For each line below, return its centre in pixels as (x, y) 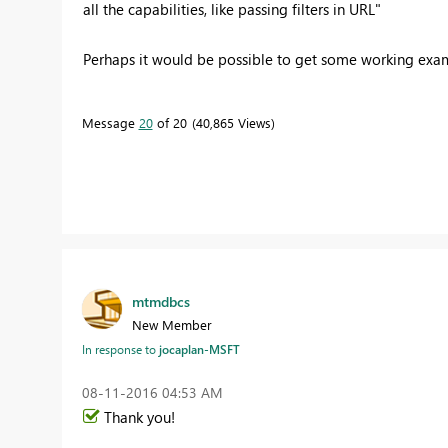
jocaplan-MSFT (199, 349)
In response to (120, 349)
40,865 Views (233, 123)
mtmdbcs (160, 302)
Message (110, 123)
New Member (171, 325)
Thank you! (139, 417)
